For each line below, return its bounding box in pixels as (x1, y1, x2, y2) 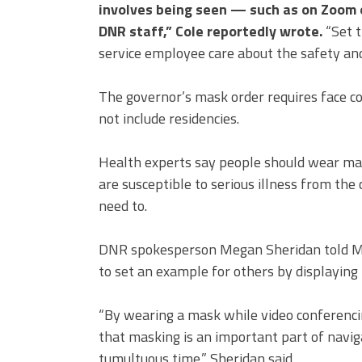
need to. (99, 195, 147, 217)
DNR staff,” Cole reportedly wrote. (99, 20, 322, 43)
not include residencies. (99, 107, 239, 130)
